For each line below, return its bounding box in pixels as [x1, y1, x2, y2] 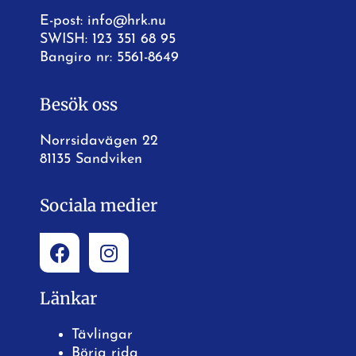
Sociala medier [40, 195, 157, 217]
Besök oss [40, 94, 118, 115]
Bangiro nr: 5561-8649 [40, 50, 179, 66]
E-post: [40, 14, 87, 29]
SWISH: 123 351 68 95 [40, 32, 176, 48]
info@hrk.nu [87, 14, 166, 29]
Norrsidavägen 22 [40, 133, 158, 149]
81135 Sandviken [40, 151, 142, 167]
